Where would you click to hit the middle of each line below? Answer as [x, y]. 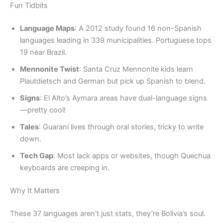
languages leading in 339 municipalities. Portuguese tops [116, 41]
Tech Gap [37, 156]
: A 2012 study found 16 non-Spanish [138, 29]
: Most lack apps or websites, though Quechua [132, 156]
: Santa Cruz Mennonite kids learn [136, 69]
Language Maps [47, 29]
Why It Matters [35, 191]
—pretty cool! [43, 110]
